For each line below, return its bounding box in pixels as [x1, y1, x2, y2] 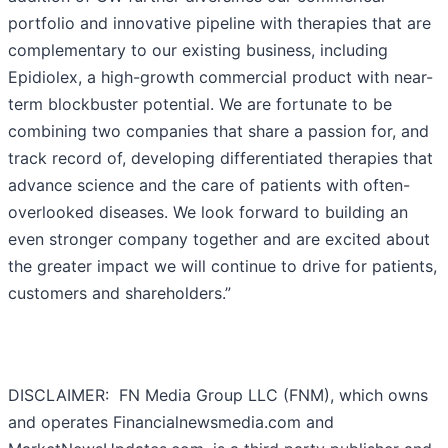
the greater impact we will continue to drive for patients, [8, 256, 437, 277]
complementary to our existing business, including [8, 40, 388, 61]
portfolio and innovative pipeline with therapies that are [8, 13, 431, 34]
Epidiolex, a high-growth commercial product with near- [8, 67, 433, 88]
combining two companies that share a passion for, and [8, 121, 429, 142]
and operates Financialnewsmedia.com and [8, 412, 334, 433]
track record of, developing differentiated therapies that [8, 148, 433, 169]
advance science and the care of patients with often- [8, 175, 410, 196]
